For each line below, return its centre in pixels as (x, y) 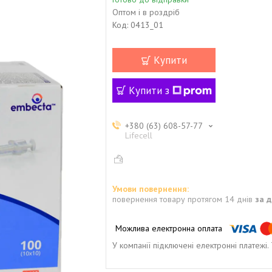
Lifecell (139, 135)
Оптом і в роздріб (146, 12)
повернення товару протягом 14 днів (184, 199)
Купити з (149, 90)
